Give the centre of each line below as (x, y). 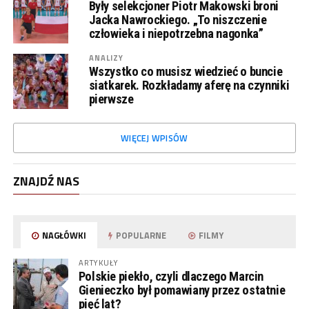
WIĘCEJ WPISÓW (154, 138)
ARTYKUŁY (99, 262)
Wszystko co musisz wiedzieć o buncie (186, 71)
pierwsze (111, 99)
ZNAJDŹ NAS (46, 181)
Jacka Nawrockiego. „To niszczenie (178, 20)
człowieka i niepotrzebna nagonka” (176, 33)
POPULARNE (140, 235)
